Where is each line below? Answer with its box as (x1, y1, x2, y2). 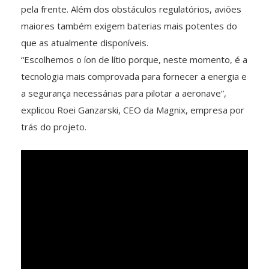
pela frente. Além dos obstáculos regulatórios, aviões (21, 3, 241, 16)
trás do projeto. (21, 121, 86, 133)
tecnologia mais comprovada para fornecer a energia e (21, 70, 247, 83)
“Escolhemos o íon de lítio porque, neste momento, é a (21, 53, 247, 66)
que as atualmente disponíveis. (21, 37, 148, 49)
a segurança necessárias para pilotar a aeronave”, (21, 87, 226, 100)
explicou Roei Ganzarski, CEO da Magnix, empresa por (21, 104, 244, 116)
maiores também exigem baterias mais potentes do (21, 20, 237, 32)
